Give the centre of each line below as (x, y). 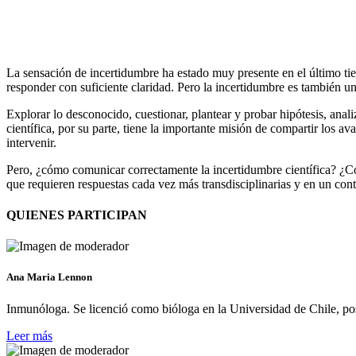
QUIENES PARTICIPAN (77, 215)
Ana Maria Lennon (49, 277)
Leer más (29, 335)
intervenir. (33, 142)
